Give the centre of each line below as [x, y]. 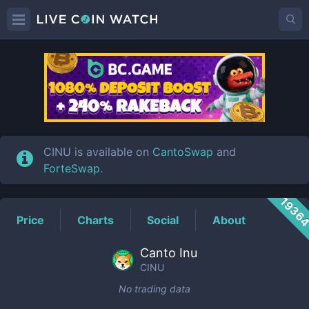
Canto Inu [168, 253]
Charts [96, 220]
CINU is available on [98, 152]
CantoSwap [183, 152]
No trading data [154, 289]
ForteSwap [72, 168]
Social [163, 220]
